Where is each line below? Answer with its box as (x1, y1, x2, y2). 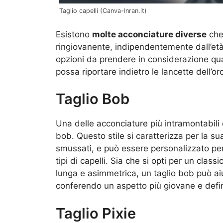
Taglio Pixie (56, 204, 136, 222)
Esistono (56, 29, 92, 39)
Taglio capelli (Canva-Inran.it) (59, 7, 147, 15)
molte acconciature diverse (92, 29, 207, 39)
